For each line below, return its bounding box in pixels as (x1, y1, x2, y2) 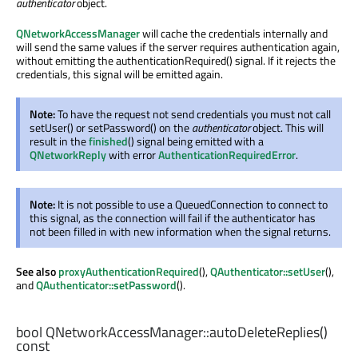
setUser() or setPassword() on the (30, 119, 192, 137)
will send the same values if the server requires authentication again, (16, 38, 340, 56)
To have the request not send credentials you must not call (58, 105, 331, 123)
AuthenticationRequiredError (158, 146, 296, 164)
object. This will (250, 119, 324, 137)
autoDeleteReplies (209, 320, 320, 343)
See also (16, 263, 58, 280)
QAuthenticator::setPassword (36, 276, 177, 294)
